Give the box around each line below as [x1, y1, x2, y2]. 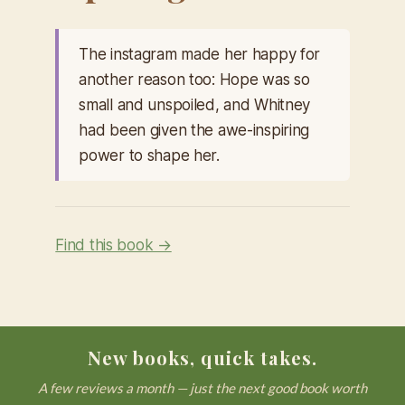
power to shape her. [79, 146, 220, 165]
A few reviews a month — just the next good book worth [38, 380, 367, 396]
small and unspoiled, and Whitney [79, 96, 311, 115]
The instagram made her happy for [79, 45, 321, 64]
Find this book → [55, 236, 172, 255]
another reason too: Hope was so [79, 71, 310, 89]
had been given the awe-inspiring [79, 121, 310, 140]
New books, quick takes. [88, 345, 317, 370]
